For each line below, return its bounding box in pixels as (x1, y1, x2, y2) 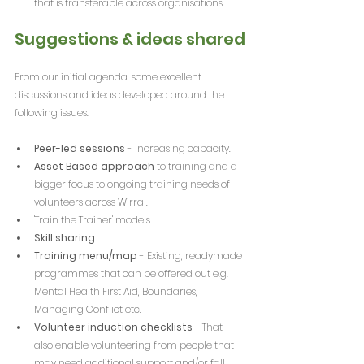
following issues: (15, 105, 89, 119)
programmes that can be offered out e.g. (34, 266, 231, 280)
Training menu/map (34, 248, 137, 262)
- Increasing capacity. (125, 141, 231, 155)
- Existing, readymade (137, 248, 245, 262)
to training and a (154, 158, 240, 173)
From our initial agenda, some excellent (15, 69, 204, 84)
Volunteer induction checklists (34, 319, 193, 334)
